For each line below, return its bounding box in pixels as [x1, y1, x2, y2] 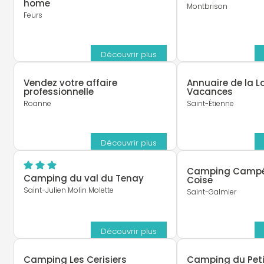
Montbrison [187, 1, 228, 12]
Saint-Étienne [187, 98, 235, 109]
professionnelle [23, 85, 94, 98]
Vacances [187, 85, 233, 98]
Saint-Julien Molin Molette [23, 185, 114, 196]
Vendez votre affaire [23, 77, 117, 90]
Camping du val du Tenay [23, 172, 144, 185]
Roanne [23, 98, 51, 109]
